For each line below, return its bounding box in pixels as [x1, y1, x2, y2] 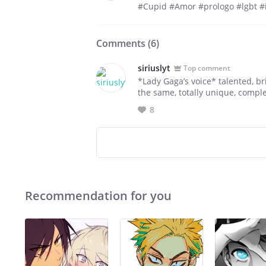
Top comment [183, 62, 230, 73]
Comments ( [96, 37, 151, 50]
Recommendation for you [25, 188, 172, 204]
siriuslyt [138, 62, 170, 74]
